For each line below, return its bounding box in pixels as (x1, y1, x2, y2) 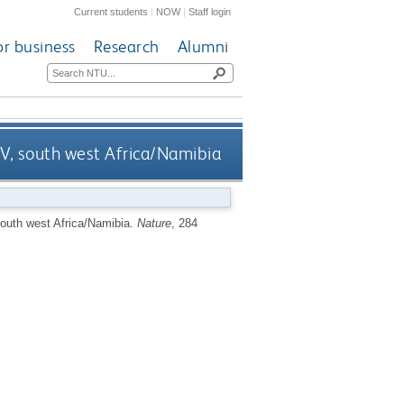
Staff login (188, 5, 232, 17)
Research (93, 36, 160, 58)
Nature (136, 216, 171, 230)
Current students (74, 5, 149, 17)
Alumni (177, 36, 229, 58)
